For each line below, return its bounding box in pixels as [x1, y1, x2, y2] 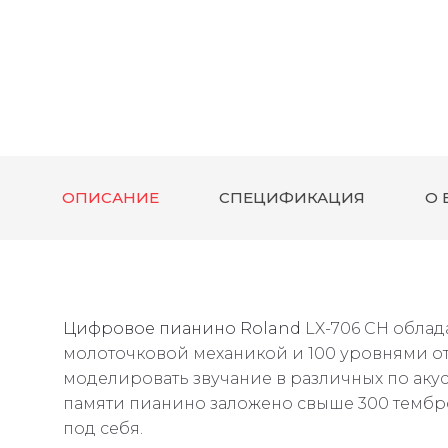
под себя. [63, 419, 143, 439]
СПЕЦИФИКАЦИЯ [219, 188, 365, 208]
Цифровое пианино [63, 319, 236, 339]
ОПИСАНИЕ [62, 188, 159, 208]
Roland [240, 319, 301, 339]
